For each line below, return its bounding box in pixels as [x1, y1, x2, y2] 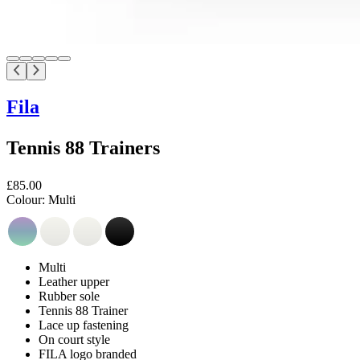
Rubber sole [39, 288, 100, 303]
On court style [39, 332, 110, 346]
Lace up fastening [39, 317, 129, 332]
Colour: [6, 192, 45, 207]
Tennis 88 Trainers [6, 137, 160, 158]
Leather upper [39, 274, 109, 288]
